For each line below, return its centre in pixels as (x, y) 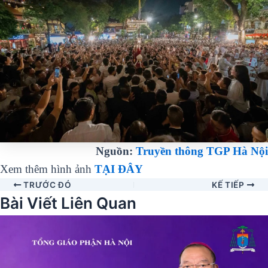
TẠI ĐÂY (119, 169)
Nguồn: (116, 151)
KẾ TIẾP (229, 185)
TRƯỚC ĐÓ (46, 185)
